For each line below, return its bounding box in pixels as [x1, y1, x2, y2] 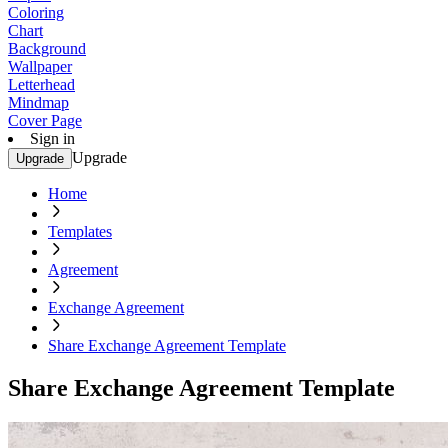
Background [8, 40, 86, 57]
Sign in [30, 130, 75, 147]
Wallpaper [8, 58, 72, 75]
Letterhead [8, 76, 75, 93]
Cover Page [8, 112, 82, 129]
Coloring [8, 4, 64, 21]
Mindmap [8, 94, 69, 111]
